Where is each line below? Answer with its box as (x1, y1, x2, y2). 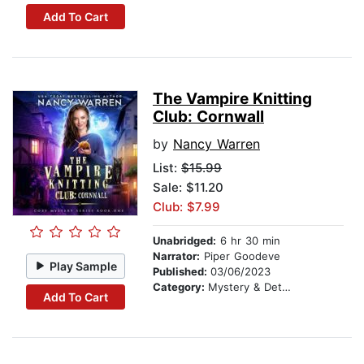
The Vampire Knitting (153, 89, 312, 109)
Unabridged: (153, 234, 216, 248)
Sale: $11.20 (153, 180, 223, 196)
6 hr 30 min (216, 234, 280, 248)
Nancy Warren (173, 136, 260, 153)
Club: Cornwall (153, 107, 264, 127)
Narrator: (153, 249, 200, 263)
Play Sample (50, 258, 118, 273)
